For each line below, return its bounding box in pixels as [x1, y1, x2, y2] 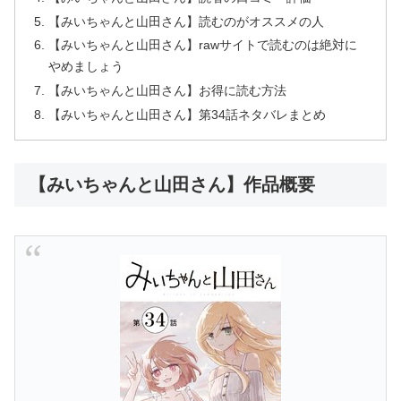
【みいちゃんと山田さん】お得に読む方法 [48, 84, 287, 98]
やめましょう [48, 60, 124, 74]
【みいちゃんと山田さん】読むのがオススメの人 [48, 14, 325, 29]
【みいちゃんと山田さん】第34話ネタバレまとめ [48, 107, 327, 122]
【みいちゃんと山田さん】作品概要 [29, 174, 315, 194]
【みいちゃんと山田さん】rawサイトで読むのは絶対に [48, 38, 358, 53]
